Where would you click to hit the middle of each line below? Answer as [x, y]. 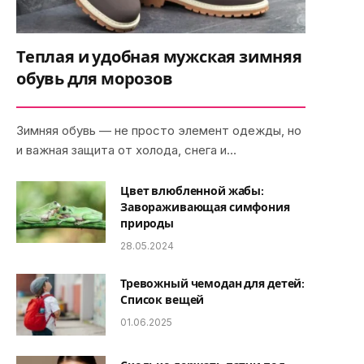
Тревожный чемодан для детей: [213, 283]
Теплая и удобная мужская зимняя [159, 57]
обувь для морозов [95, 79]
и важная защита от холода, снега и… [126, 149]
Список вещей [162, 299]
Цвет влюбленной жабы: [193, 191]
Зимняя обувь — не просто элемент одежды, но [159, 130]
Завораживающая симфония [205, 207]
